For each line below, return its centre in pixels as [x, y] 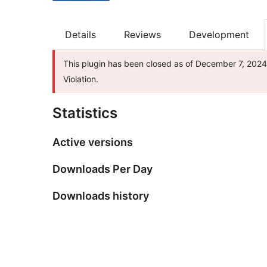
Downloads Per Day [103, 169]
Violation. [81, 79]
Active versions [93, 142]
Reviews [142, 35]
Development [219, 35]
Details [80, 35]
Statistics [85, 113]
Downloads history [101, 196]
